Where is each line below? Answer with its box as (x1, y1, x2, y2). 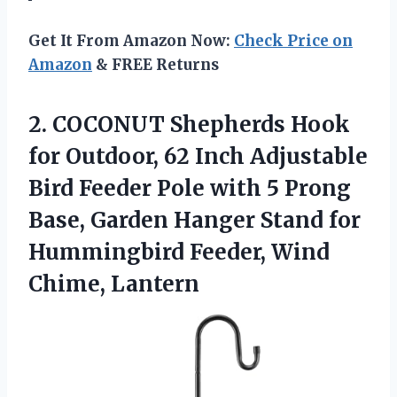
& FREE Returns (92, 55, 219, 75)
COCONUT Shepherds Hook (52, 111, 350, 139)
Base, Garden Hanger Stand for (28, 206, 361, 235)
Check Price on (234, 31, 353, 51)
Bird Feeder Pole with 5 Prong (28, 175, 351, 203)
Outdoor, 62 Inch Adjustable (60, 143, 368, 171)
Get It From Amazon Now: (28, 31, 234, 51)
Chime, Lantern (28, 270, 199, 299)
